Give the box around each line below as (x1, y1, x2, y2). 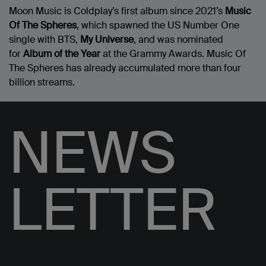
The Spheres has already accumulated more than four (9, 62, 241, 75)
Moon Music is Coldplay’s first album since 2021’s (9, 5, 225, 18)
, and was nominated (134, 33, 223, 46)
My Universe (80, 33, 134, 46)
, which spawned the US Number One (77, 19, 239, 32)
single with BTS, (9, 33, 80, 46)
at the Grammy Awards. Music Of (100, 47, 246, 61)
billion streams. (9, 76, 75, 89)
